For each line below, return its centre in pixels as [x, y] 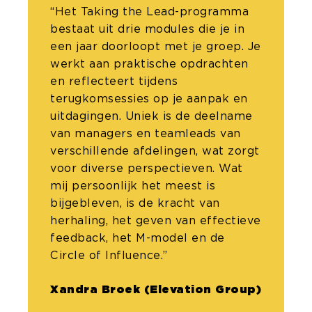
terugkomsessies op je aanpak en [149, 99]
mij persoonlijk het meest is [133, 186]
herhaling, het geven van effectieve [156, 221]
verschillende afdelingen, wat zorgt [155, 151]
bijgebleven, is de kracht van [135, 203]
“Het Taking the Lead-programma [149, 12]
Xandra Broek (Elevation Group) [156, 290]
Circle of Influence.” [109, 256]
